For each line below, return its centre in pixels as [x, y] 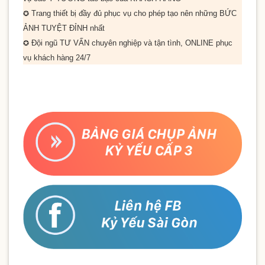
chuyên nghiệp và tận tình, [137, 43]
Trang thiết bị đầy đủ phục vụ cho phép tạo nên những [124, 13]
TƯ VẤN [75, 43]
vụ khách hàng [49, 57]
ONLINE [199, 43]
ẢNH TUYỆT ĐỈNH [55, 28]
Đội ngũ [44, 43]
